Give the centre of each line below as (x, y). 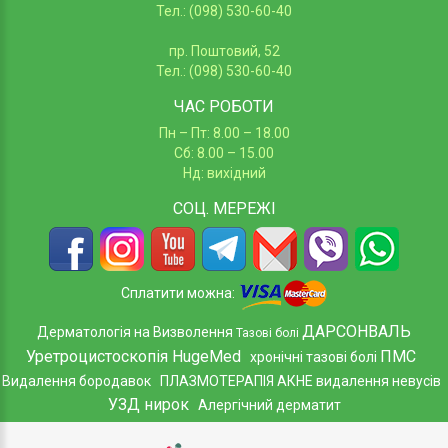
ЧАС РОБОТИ (224, 106)
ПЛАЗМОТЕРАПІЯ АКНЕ (236, 380)
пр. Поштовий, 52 (224, 50)
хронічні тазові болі (313, 356)
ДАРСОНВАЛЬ (356, 331)
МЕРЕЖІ (244, 208)
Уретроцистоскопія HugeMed (133, 356)
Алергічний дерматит (269, 404)
